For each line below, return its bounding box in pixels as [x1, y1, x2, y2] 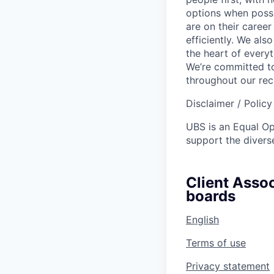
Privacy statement [186, 259, 270, 272]
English [186, 213, 219, 226]
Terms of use [186, 236, 246, 249]
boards [186, 187, 235, 205]
